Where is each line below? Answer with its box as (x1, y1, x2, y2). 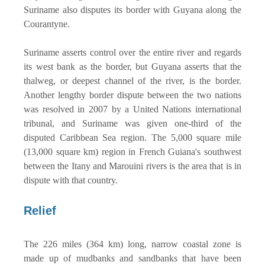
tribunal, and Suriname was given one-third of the (24, 118, 241, 128)
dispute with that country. (24, 174, 120, 185)
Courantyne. (24, 18, 72, 29)
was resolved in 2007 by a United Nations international (24, 104, 241, 114)
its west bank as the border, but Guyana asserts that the (24, 61, 241, 72)
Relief (24, 203, 56, 217)
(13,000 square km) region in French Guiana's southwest (24, 146, 241, 157)
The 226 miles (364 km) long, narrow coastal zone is (24, 238, 241, 249)
